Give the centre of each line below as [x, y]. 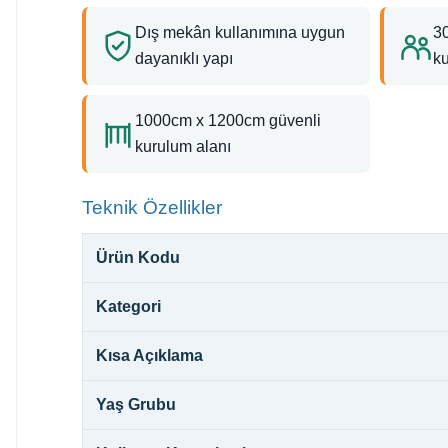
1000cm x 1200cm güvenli [228, 120]
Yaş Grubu [136, 404]
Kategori [128, 306]
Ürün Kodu [138, 257]
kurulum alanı [183, 146]
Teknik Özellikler [152, 207]
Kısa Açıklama [149, 355]
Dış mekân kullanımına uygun [240, 32]
